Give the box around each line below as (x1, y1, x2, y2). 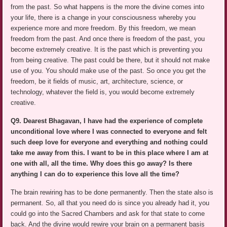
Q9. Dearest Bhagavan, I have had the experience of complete (11, 117, 203, 125)
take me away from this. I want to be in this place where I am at (11, 149, 209, 157)
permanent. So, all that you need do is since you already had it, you (11, 199, 210, 207)
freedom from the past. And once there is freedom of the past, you (11, 35, 205, 43)
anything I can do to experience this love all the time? (11, 170, 180, 178)
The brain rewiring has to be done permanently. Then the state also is (11, 188, 214, 197)
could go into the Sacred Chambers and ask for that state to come (11, 210, 205, 218)
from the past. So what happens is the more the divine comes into (11, 3, 205, 11)
